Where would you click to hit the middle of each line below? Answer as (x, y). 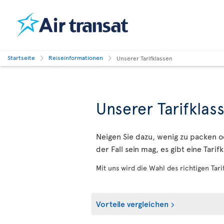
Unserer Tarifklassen (144, 58)
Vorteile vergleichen (132, 203)
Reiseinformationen (76, 57)
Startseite (21, 57)
